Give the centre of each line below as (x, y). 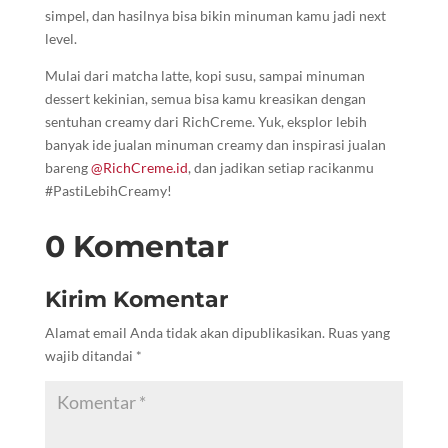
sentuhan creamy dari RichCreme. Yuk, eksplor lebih (205, 122)
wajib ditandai (90, 356)
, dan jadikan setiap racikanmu (280, 168)
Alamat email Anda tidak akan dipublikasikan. (184, 333)
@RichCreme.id (139, 168)
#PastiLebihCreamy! (108, 191)
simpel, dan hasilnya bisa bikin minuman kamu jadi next (215, 16)
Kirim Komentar (136, 300)
